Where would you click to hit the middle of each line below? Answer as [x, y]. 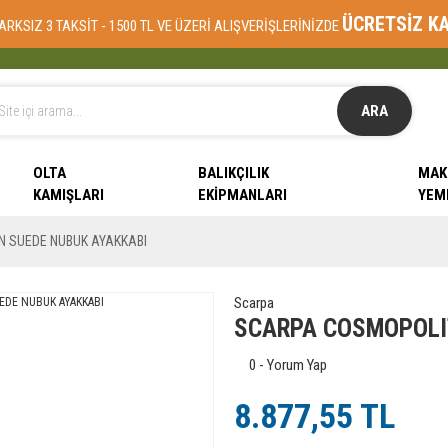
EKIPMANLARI [242, 195]
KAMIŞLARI [68, 195]
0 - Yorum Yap [287, 365]
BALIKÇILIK [233, 173]
